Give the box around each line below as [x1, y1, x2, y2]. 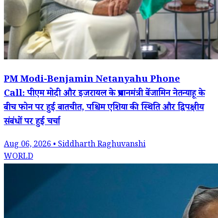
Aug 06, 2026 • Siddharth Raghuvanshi [4, 139, 145, 151]
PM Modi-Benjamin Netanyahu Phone [4, 73, 180, 88]
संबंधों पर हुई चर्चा [4, 115, 60, 130]
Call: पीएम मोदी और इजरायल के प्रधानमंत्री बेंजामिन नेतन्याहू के [4, 87, 205, 102]
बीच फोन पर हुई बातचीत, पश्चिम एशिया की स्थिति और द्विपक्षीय [4, 101, 204, 116]
